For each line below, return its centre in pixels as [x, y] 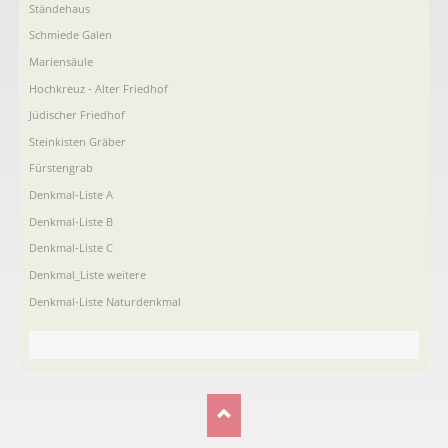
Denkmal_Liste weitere [87, 275]
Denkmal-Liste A [70, 195]
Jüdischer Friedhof [76, 115]
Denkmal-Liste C [70, 248]
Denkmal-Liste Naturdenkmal [104, 301]
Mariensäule [60, 61]
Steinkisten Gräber [77, 141]
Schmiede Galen [70, 35]
